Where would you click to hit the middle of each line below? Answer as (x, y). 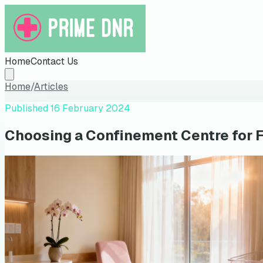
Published (28, 108)
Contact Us (54, 61)
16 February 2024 (90, 108)
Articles (51, 86)
